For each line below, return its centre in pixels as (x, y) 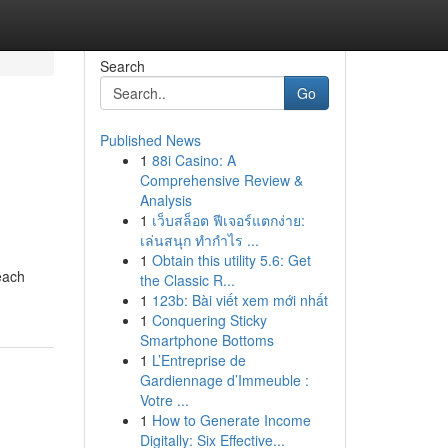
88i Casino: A (193, 160)
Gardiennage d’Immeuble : (224, 380)
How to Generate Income (231, 420)
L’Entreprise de (198, 360)
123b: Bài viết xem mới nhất (239, 300)
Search (122, 66)
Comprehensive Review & (221, 180)
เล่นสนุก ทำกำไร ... (199, 240)
